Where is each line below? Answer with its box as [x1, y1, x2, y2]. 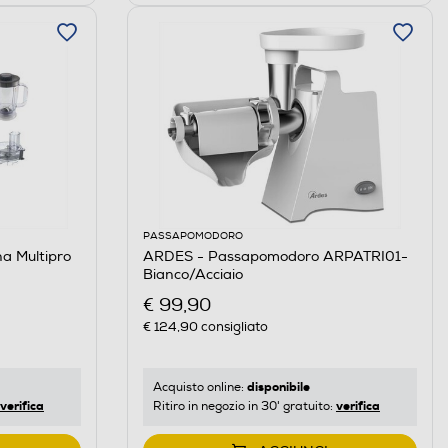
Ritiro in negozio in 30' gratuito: [152, 398, 336, 414]
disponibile [246, 378, 310, 395]
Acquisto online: [152, 379, 247, 395]
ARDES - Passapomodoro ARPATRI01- [142, 248, 408, 266]
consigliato [197, 318, 268, 335]
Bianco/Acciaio [142, 266, 243, 284]
